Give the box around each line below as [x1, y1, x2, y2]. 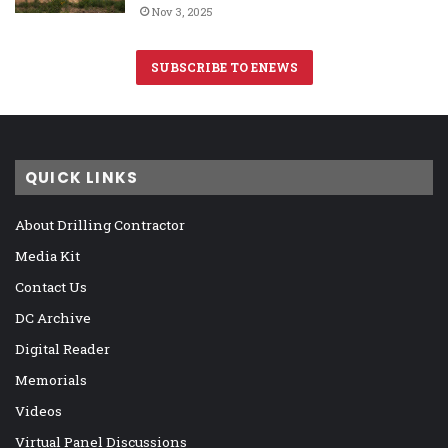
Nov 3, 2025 [152, 4, 213, 20]
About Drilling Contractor [15, 216, 185, 235]
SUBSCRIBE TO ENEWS [150, 59, 298, 76]
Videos [15, 402, 62, 421]
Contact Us [15, 278, 87, 297]
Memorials [15, 371, 87, 390]
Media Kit [15, 247, 80, 266]
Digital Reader [15, 340, 110, 359]
